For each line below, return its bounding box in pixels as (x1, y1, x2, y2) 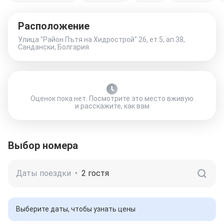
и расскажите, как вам (74, 102, 149, 110)
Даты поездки (16, 168, 71, 178)
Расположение (18, 20, 89, 32)
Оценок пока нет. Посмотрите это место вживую (30, 94, 193, 102)
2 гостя (81, 168, 109, 178)
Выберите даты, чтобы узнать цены (16, 205, 135, 213)
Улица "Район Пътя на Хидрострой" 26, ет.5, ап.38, (18, 35, 185, 43)
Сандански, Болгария (18, 43, 89, 51)
